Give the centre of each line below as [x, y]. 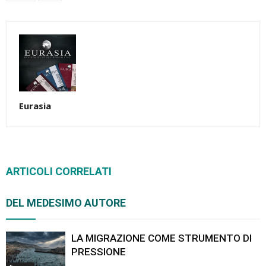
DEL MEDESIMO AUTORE [66, 202]
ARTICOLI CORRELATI [59, 171]
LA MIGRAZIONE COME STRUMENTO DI [161, 238]
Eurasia [35, 105]
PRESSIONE [99, 251]
